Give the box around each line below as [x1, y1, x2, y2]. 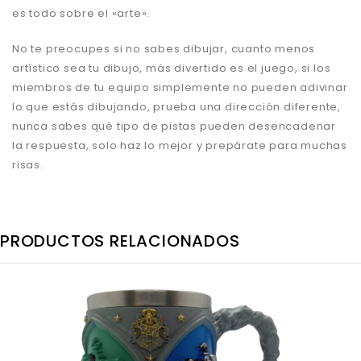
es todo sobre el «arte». [12, 5, 151, 21]
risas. [12, 156, 44, 172]
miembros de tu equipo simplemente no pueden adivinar [12, 79, 348, 95]
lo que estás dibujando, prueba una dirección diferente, [12, 98, 341, 114]
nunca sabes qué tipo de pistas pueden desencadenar [12, 118, 336, 134]
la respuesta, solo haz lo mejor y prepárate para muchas [12, 137, 347, 153]
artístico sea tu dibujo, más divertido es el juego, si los [12, 60, 331, 76]
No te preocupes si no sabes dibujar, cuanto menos [12, 40, 316, 56]
